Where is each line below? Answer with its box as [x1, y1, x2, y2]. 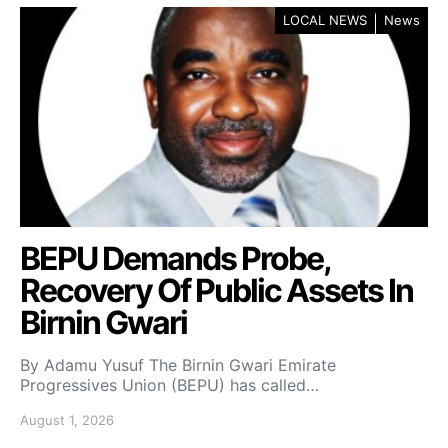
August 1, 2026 [20, 412, 114, 429]
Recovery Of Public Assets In [20, 271, 413, 311]
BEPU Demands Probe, [20, 239, 330, 279]
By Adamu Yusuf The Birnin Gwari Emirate [20, 355, 336, 376]
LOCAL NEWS [283, 12, 367, 29]
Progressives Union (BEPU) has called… [20, 375, 319, 396]
